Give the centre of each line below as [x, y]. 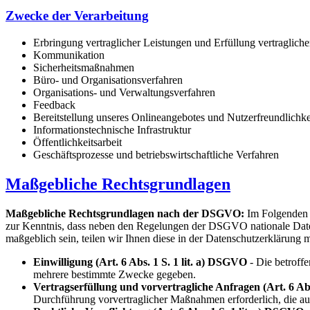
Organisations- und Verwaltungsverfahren [124, 92]
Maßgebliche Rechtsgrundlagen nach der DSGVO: [126, 213]
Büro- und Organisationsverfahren [108, 80]
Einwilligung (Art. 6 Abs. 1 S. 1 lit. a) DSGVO [140, 262]
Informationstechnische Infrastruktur [112, 129]
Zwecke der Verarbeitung [77, 16]
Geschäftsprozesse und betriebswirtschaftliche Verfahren [156, 154]
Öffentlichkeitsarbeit [77, 142]
